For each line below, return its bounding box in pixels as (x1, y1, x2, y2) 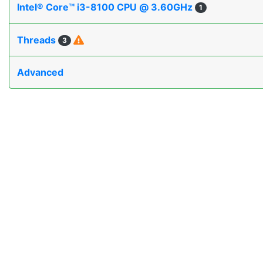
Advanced (17, 66, 63, 79)
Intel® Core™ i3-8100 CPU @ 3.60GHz (17, 1, 195, 14)
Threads (17, 34, 58, 46)
